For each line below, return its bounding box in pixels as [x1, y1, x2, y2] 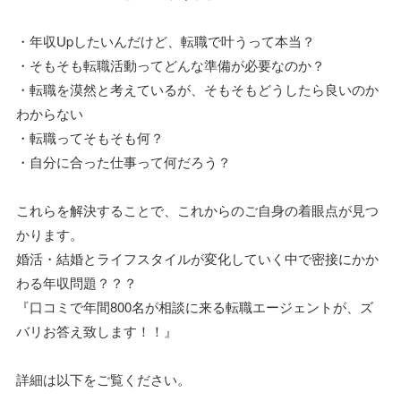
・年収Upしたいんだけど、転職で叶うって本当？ [16, 31, 315, 50]
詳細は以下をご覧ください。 [16, 370, 191, 388]
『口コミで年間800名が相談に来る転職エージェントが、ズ [16, 297, 373, 316]
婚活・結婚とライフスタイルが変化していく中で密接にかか [16, 249, 379, 268]
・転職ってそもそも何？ [16, 128, 164, 147]
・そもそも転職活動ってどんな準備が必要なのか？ [16, 55, 325, 74]
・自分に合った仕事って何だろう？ [16, 152, 231, 171]
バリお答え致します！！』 [16, 321, 177, 340]
